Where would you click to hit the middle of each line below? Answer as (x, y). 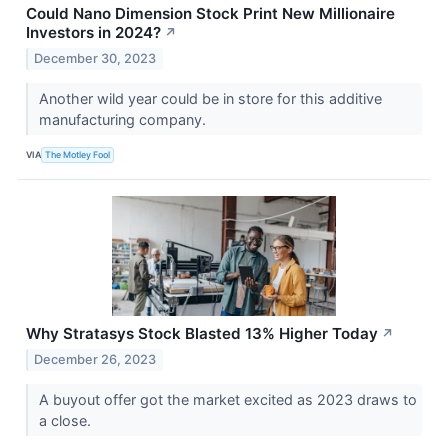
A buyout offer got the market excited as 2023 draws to (227, 399)
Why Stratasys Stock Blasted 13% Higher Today (202, 333)
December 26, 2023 (95, 359)
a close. (66, 420)
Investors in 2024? (93, 32)
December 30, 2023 (95, 58)
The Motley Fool (78, 155)
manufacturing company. (124, 119)
